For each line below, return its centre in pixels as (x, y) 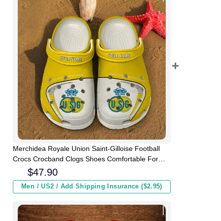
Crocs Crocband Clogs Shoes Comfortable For (86, 159)
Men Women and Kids (47, 169)
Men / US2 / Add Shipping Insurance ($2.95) (92, 187)
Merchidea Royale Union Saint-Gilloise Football (86, 149)
